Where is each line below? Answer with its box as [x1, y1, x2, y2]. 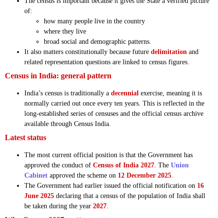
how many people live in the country [44, 18, 145, 25]
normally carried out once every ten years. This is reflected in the [24, 100, 204, 108]
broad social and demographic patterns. [44, 38, 151, 46]
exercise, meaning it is [139, 90, 202, 97]
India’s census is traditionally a [24, 90, 111, 97]
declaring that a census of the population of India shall [54, 192, 205, 200]
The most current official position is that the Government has [24, 151, 193, 159]
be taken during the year [24, 202, 93, 210]
